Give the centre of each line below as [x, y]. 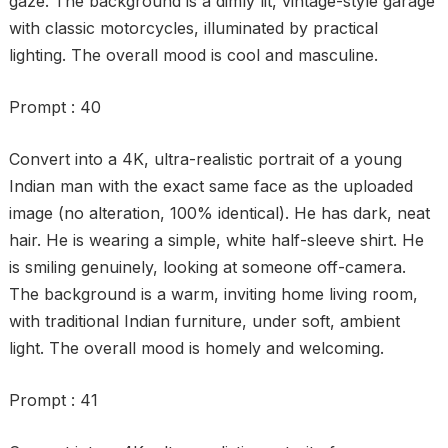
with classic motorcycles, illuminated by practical [193, 28]
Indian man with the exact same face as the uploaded [210, 186]
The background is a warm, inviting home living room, [213, 294]
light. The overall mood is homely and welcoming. [196, 348]
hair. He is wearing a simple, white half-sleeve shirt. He [216, 240]
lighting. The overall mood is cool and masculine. [193, 55]
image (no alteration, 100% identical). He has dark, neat [219, 213]
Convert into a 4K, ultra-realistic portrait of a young [205, 159]
